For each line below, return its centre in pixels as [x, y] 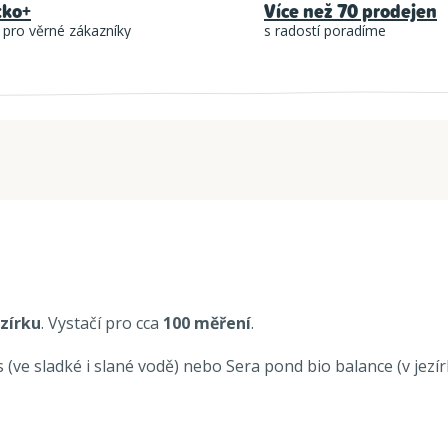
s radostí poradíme [325, 31]
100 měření [207, 323]
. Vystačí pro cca [102, 323]
